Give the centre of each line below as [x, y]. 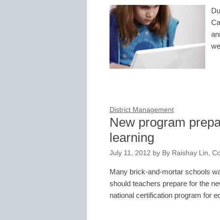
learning [132, 137]
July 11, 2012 [130, 153]
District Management [142, 110]
